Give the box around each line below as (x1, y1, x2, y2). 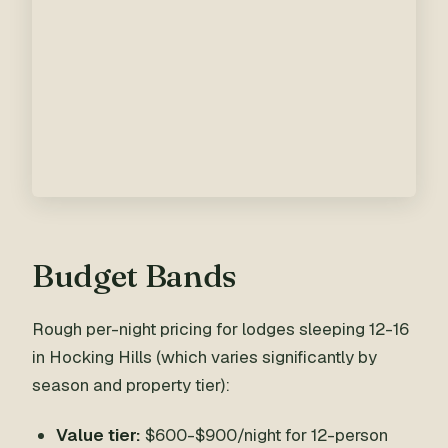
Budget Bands (32, 256, 238, 295)
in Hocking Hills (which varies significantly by (32, 346, 377, 368)
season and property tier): (32, 374, 230, 396)
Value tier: (56, 424, 141, 446)
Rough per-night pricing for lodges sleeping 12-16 (32, 318, 409, 340)
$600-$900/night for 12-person (141, 424, 388, 446)
